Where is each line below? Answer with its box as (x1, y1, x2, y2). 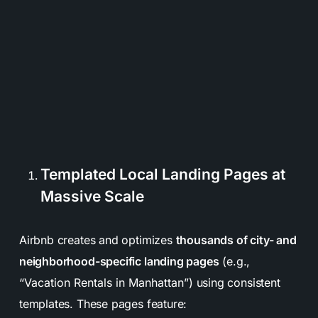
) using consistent (188, 275, 280, 290)
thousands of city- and (175, 233, 297, 248)
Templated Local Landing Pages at (40, 165, 285, 184)
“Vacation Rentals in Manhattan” (18, 275, 189, 290)
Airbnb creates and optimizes (18, 233, 176, 248)
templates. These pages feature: (18, 297, 187, 312)
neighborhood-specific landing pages (18, 254, 219, 269)
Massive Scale (40, 187, 144, 206)
